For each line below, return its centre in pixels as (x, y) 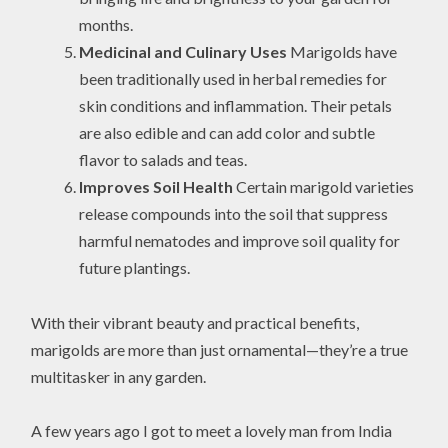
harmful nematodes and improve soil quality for (240, 241)
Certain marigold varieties (324, 187)
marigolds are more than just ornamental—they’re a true (220, 349)
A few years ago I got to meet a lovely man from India (212, 430)
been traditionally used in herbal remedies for (233, 79)
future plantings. (135, 268)
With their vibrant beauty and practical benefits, (195, 322)
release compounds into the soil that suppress (234, 214)
